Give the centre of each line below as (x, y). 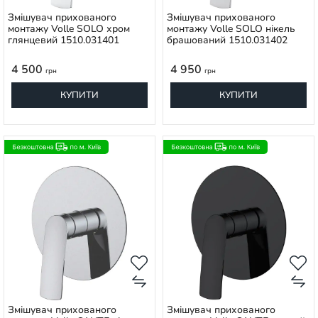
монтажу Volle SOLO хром (69, 29)
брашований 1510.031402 (227, 40)
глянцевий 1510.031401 (64, 40)
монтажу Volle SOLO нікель (231, 29)
